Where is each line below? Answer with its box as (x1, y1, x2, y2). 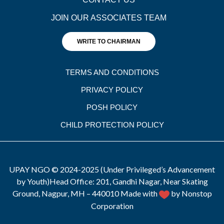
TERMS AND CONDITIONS (65, 68, 159, 77)
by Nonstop (169, 188, 212, 198)
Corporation (90, 200, 133, 210)
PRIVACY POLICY (81, 85, 143, 94)
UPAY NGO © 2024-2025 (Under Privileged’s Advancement (9, 164, 215, 174)
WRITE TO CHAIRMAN (76, 38, 140, 45)
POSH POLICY (86, 103, 137, 112)
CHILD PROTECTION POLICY (60, 120, 164, 129)
